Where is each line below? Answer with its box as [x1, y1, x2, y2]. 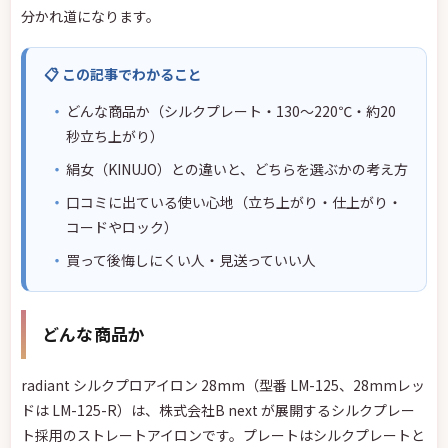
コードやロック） [66, 217, 178, 237]
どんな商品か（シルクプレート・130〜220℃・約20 [66, 101, 396, 121]
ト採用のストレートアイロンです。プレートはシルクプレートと [21, 425, 425, 445]
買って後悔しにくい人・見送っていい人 [66, 250, 316, 270]
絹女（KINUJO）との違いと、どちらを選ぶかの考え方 [66, 159, 408, 179]
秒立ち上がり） [66, 126, 164, 146]
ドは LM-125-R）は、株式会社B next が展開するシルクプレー [21, 400, 415, 420]
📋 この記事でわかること [44, 64, 202, 84]
